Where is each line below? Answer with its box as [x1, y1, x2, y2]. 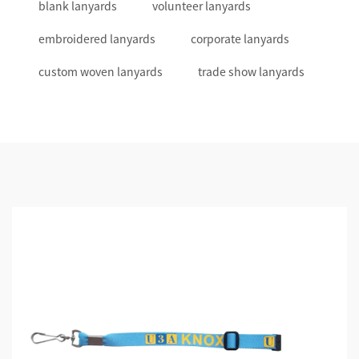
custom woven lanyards [38, 63, 163, 80]
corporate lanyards [191, 30, 289, 47]
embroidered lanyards [38, 30, 155, 47]
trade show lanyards [198, 63, 305, 80]
